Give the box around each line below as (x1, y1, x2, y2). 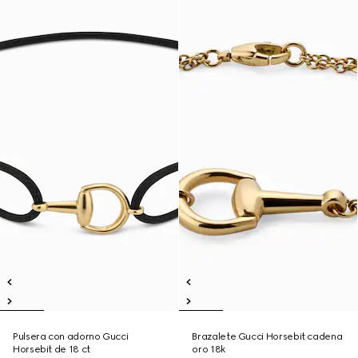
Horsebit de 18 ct (13, 344, 90, 355)
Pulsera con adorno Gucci (13, 331, 129, 342)
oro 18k (192, 344, 225, 355)
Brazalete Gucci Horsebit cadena (192, 331, 343, 342)
